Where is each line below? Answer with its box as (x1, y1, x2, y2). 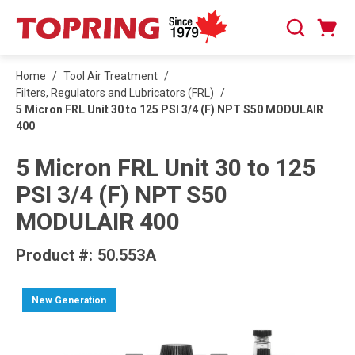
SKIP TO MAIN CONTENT (20, 15, 139, 28)
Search (283, 28, 321, 44)
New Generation (32, 294, 107, 306)
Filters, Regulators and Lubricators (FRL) (16, 86, 214, 99)
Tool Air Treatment (63, 70, 158, 82)
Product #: (16, 246, 93, 265)
